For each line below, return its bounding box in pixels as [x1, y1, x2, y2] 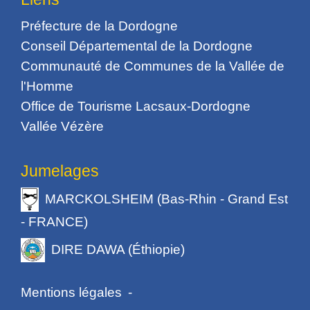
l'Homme [21, 77, 73, 93]
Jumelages [21, 162, 99, 181]
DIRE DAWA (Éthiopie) [51, 241, 185, 257]
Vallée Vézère [21, 118, 104, 134]
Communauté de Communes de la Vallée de [21, 57, 284, 73]
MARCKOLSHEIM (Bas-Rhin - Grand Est [44, 190, 288, 206]
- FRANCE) [21, 214, 88, 230]
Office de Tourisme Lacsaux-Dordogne [21, 98, 250, 113]
